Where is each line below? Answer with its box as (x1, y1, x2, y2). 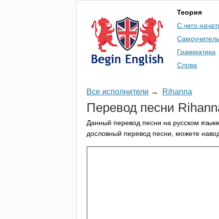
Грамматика (177, 48, 216, 56)
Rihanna (162, 88, 192, 96)
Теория (177, 8, 202, 16)
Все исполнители (87, 88, 149, 96)
